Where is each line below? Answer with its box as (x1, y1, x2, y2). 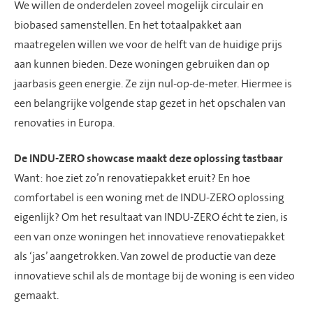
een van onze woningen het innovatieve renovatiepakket (14, 230, 285, 243)
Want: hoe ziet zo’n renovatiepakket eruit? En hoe (14, 171, 250, 184)
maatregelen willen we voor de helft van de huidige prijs (14, 38, 282, 51)
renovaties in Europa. (14, 116, 115, 129)
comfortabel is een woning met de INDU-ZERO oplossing (14, 191, 284, 204)
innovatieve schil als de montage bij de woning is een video (14, 269, 295, 282)
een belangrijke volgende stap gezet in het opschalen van (14, 96, 286, 110)
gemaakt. (14, 289, 59, 302)
